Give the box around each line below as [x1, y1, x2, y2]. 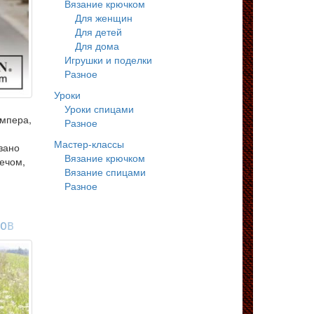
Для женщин [75, 11, 132, 25]
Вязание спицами [64, 165, 146, 179]
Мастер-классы [54, 137, 124, 151]
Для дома [75, 39, 119, 53]
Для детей [75, 25, 122, 39]
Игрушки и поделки [64, 53, 152, 67]
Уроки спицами [64, 102, 134, 116]
